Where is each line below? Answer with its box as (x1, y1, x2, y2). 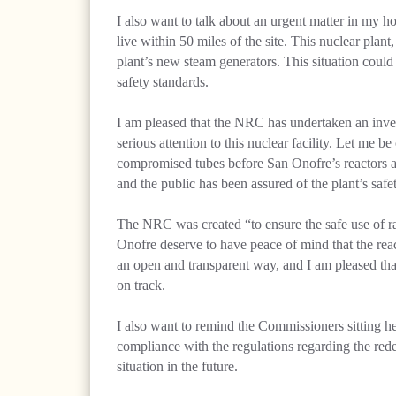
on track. (117, 278, 165, 293)
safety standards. (117, 74, 209, 89)
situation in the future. (117, 359, 238, 374)
